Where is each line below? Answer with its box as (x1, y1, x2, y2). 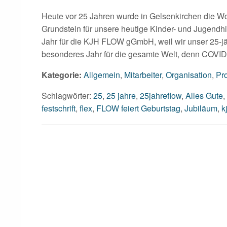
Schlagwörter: (42, 89, 93, 101)
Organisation (166, 68, 212, 81)
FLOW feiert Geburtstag (96, 102, 180, 114)
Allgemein (84, 68, 120, 81)
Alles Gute (185, 89, 223, 101)
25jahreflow (140, 89, 181, 101)
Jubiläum (184, 102, 217, 114)
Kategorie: (42, 68, 82, 81)
